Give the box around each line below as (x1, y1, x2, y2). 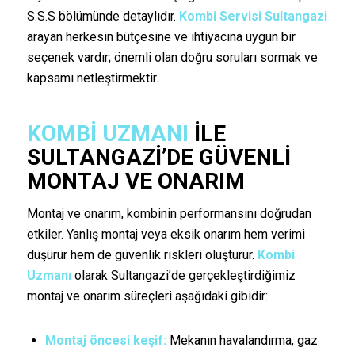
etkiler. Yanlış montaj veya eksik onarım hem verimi (26, 227, 305, 242)
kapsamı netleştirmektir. (26, 70, 158, 86)
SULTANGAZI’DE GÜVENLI (26, 143, 291, 170)
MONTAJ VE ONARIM (26, 167, 245, 194)
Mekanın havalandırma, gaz (166, 333, 318, 349)
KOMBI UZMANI (26, 120, 189, 147)
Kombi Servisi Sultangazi (178, 8, 327, 24)
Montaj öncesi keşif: (44, 333, 166, 349)
